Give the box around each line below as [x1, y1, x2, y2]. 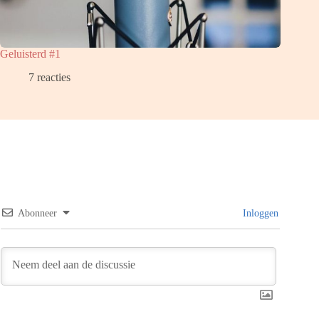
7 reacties [28, 70, 70, 83]
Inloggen [240, 207, 279, 219]
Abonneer [18, 207, 57, 219]
